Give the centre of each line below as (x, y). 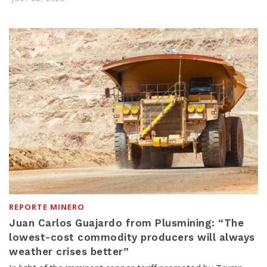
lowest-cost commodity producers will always (132, 237)
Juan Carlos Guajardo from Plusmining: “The (126, 223)
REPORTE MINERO (47, 207)
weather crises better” (69, 251)
